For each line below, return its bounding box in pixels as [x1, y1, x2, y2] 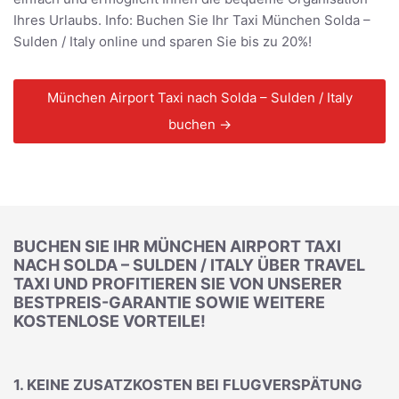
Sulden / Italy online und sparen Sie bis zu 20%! [13, 33, 312, 51]
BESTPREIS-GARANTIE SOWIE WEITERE [13, 293, 325, 312]
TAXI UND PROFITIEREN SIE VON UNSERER [13, 274, 342, 293]
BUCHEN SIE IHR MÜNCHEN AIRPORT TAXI [13, 237, 341, 256]
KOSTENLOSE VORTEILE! [13, 312, 206, 330]
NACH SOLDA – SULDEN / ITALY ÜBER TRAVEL [13, 256, 365, 274]
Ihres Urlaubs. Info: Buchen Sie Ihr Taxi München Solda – [13, 12, 370, 29]
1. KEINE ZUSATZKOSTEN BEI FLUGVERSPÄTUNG [13, 375, 362, 394]
